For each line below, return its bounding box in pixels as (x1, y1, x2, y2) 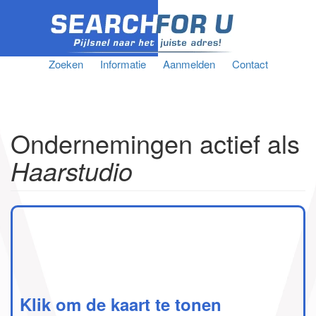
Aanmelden (162, 56, 215, 71)
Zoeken (48, 56, 83, 71)
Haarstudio (11, 152, 133, 188)
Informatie (99, 56, 146, 71)
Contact (231, 56, 268, 71)
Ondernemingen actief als (11, 125, 300, 161)
